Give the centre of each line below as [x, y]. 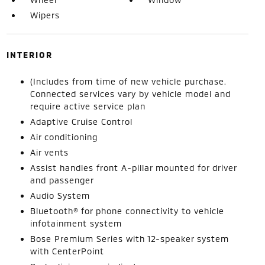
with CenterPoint [67, 251]
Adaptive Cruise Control [81, 121]
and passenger [62, 180]
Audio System [60, 195]
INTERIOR [29, 54]
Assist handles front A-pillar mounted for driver [133, 167]
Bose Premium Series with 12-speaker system [129, 238]
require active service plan [88, 106]
